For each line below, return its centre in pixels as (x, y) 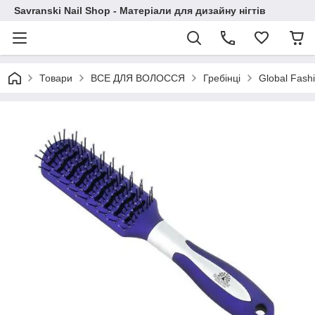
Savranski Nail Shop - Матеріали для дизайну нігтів (140, 11)
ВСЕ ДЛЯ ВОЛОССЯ (138, 78)
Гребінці (222, 78)
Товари (56, 78)
